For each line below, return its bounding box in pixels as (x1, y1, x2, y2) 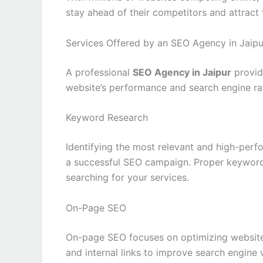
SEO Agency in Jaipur (133, 66, 231, 78)
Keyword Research (66, 112, 148, 124)
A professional (66, 66, 133, 78)
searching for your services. (66, 171, 189, 184)
